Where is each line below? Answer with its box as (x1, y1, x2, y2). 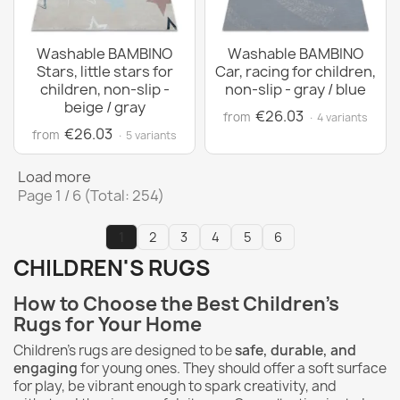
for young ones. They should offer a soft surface (78, 358, 387, 378)
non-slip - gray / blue (225, 79, 366, 99)
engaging (13, 358, 78, 378)
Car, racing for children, (215, 62, 376, 81)
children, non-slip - (39, 79, 170, 99)
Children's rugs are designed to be (13, 340, 235, 360)
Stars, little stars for (36, 62, 173, 81)
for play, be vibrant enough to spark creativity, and (13, 376, 337, 396)
